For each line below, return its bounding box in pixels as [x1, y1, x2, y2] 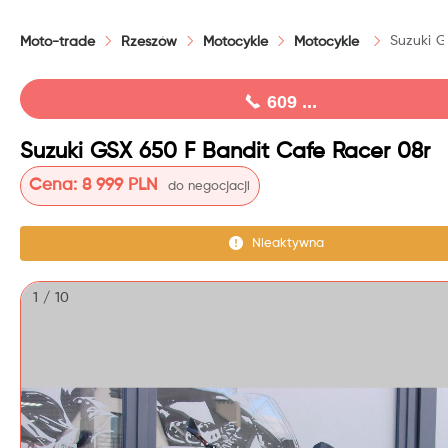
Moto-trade [20, 35, 95, 49]
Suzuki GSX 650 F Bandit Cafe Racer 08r [20, 141, 430, 163]
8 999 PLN [82, 177, 159, 195]
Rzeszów [121, 35, 177, 49]
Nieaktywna [252, 236, 324, 250]
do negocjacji [168, 180, 251, 194]
